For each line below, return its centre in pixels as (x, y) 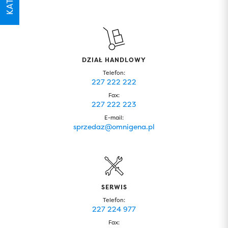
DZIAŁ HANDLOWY (114, 60)
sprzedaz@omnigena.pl (114, 126)
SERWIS (114, 187)
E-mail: (114, 118)
